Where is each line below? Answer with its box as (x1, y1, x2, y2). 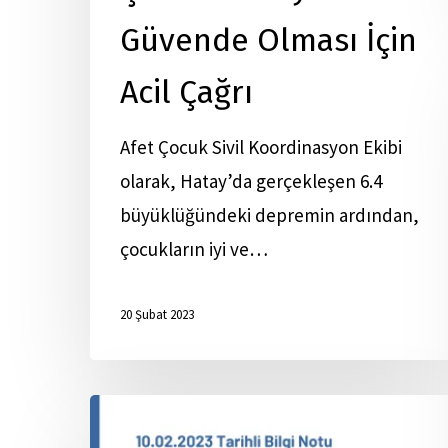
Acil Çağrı (120, 73, 253, 111)
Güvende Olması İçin (120, 21, 417, 59)
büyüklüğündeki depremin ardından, (120, 203, 419, 227)
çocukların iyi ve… (120, 237, 268, 261)
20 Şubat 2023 (120, 306, 194, 324)
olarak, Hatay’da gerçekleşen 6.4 (120, 169, 382, 193)
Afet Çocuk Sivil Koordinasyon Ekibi (120, 135, 402, 159)
